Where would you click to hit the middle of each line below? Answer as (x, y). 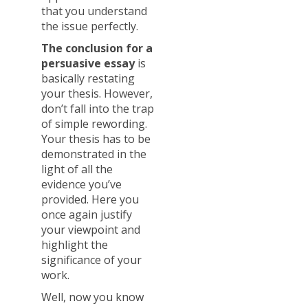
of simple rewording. (94, 123)
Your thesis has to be (96, 139)
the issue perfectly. (90, 26)
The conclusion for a (97, 48)
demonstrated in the (94, 154)
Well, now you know (92, 297)
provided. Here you (90, 199)
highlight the (75, 244)
